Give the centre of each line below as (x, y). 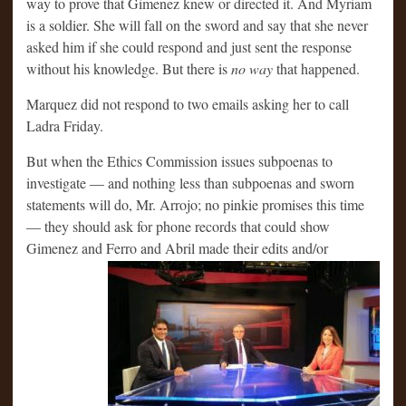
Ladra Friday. (65, 125)
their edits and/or (280, 247)
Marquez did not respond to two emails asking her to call (188, 103)
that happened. (316, 68)
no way (252, 68)
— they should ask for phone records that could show (178, 226)
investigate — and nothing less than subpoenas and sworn (190, 182)
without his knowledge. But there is (129, 68)
